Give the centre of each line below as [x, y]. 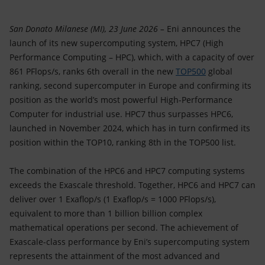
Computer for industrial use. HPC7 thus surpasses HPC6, [121, 114]
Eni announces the [203, 29]
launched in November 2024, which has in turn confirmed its [130, 128]
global [219, 71]
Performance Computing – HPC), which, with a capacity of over [132, 57]
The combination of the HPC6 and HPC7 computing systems [127, 171]
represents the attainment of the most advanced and [115, 256]
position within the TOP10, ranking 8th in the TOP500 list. [123, 142]
